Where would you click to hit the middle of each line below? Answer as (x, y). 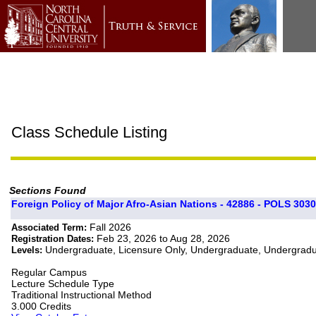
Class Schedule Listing (90, 133)
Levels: (29, 250)
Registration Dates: (54, 238)
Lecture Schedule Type (63, 283)
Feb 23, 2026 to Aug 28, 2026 (164, 238)
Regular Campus (49, 272)
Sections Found (48, 190)
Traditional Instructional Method (82, 294)
